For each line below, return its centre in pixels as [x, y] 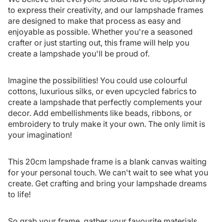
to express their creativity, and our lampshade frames [106, 10]
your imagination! [40, 135]
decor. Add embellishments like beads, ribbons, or [100, 113]
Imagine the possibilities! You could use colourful [98, 81]
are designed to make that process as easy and [94, 21]
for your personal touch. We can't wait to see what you [108, 173]
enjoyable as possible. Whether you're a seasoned [100, 32]
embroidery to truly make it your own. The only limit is [107, 124]
